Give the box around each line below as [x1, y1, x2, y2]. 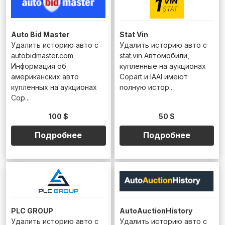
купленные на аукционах [119, 61, 206, 70]
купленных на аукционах [11, 82, 97, 91]
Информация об [11, 61, 66, 70]
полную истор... [119, 82, 174, 91]
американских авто [11, 72, 79, 81]
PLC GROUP [11, 206, 53, 215]
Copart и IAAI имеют [119, 72, 188, 81]
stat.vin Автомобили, [119, 51, 189, 60]
